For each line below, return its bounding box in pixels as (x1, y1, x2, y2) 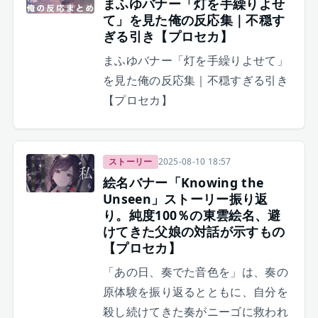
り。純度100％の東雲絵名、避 (102, 207, 281, 224)
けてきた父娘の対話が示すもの (102, 223, 285, 241)
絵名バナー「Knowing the (102, 174, 264, 192)
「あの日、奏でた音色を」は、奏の (102, 264, 289, 280)
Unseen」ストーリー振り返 (102, 190, 268, 208)
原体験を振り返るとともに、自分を (102, 284, 289, 300)
